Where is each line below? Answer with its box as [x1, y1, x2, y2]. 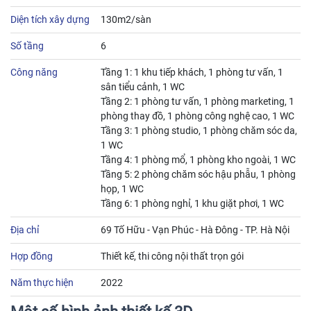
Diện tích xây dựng [10, 13, 90, 25]
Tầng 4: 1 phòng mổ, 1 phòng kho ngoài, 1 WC [101, 153, 296, 165]
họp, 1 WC [101, 183, 144, 194]
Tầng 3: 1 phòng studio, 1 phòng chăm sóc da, [101, 124, 297, 136]
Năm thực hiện [10, 276, 74, 288]
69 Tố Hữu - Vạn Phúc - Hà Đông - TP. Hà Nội [101, 224, 289, 235]
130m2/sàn [101, 13, 151, 25]
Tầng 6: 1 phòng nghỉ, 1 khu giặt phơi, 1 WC [101, 197, 284, 209]
